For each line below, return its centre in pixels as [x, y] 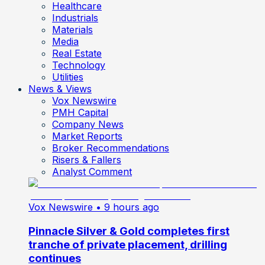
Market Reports [87, 136]
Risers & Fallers [87, 159]
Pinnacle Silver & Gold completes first [129, 231]
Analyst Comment [92, 171]
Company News [88, 124]
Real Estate [77, 53]
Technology [79, 65]
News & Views [60, 88]
